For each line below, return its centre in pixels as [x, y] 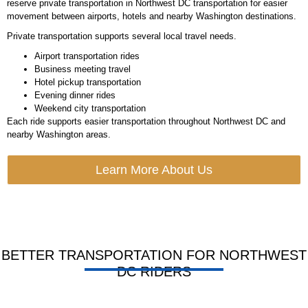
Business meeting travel [82, 69]
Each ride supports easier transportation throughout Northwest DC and [146, 121]
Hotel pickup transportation [88, 82]
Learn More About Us [154, 169]
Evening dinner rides [75, 95]
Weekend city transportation [90, 108]
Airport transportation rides [87, 56]
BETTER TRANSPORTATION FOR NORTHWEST [154, 255]
